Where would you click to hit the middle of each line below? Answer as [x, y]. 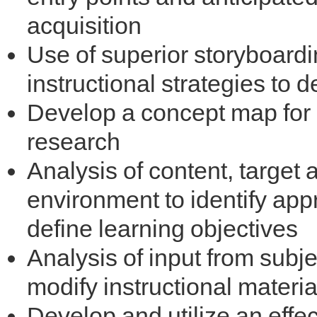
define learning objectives [162, 229]
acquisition [84, 26]
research [74, 142]
